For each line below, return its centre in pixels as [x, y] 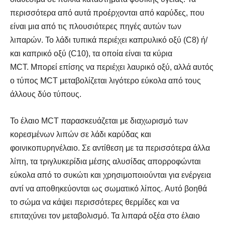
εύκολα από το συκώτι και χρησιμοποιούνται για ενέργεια [110, 175]
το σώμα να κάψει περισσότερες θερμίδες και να [95, 202]
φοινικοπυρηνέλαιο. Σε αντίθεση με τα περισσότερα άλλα [110, 148]
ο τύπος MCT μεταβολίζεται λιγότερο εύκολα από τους [105, 80]
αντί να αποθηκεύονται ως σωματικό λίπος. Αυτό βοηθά [108, 188]
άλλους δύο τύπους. [46, 94]
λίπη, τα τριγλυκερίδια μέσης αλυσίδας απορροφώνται [105, 161]
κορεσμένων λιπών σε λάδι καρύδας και [81, 134]
